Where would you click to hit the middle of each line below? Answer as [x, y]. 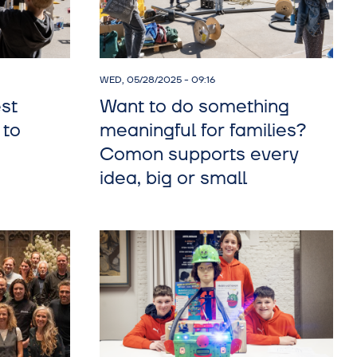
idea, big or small [173, 178]
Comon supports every [199, 154]
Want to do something [194, 106]
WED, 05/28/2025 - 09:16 [157, 80]
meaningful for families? [202, 130]
